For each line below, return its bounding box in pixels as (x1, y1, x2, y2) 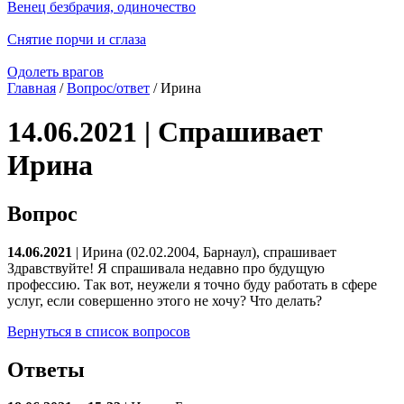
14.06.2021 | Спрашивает (7, 115, 323, 149)
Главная (7, 79, 56, 96)
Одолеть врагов (7, 63, 104, 79)
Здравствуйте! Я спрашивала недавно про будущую (7, 260, 325, 276)
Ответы (7, 357, 85, 381)
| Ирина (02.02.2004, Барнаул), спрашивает (72, 243, 336, 260)
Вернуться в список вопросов (7, 323, 190, 339)
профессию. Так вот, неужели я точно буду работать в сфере (7, 276, 377, 292)
